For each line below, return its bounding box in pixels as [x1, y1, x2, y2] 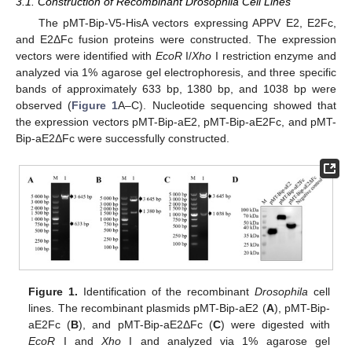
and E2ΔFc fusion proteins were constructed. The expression [16, 33, 336, 46]
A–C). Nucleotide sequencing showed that [118, 99, 337, 112]
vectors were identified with [16, 49, 156, 63]
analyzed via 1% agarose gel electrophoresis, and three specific [16, 66, 336, 79]
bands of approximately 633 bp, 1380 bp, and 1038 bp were [16, 82, 336, 96]
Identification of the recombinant [78, 285, 255, 299]
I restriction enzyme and [211, 49, 337, 63]
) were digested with [220, 318, 330, 332]
